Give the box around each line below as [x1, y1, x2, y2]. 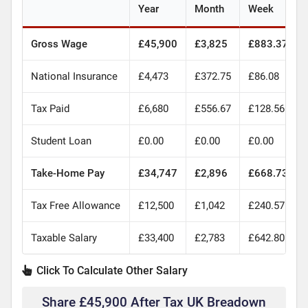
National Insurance [30, 69, 118, 82]
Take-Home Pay [30, 166, 104, 179]
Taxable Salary [30, 231, 97, 244]
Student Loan [30, 134, 91, 147]
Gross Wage [30, 37, 87, 50]
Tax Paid [30, 102, 69, 115]
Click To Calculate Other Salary [33, 263, 188, 277]
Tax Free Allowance [30, 199, 120, 212]
